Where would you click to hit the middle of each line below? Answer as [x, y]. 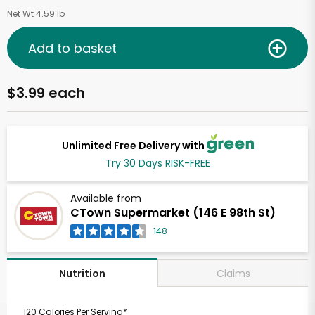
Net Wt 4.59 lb [36, 14]
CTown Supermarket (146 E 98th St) [173, 213]
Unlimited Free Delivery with [134, 145]
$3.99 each [46, 93]
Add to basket [72, 48]
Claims [233, 273]
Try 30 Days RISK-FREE [157, 163]
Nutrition [82, 274]
